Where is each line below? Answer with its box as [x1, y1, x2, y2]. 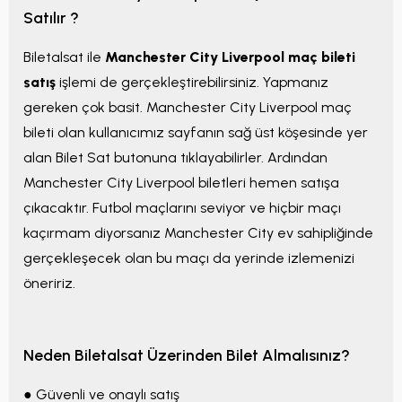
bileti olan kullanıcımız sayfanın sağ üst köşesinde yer [23, 124, 368, 142]
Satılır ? [23, 8, 79, 28]
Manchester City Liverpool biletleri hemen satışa [23, 174, 339, 192]
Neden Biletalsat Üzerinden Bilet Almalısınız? [23, 345, 350, 365]
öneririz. [23, 275, 83, 293]
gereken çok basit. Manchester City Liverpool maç [23, 99, 352, 117]
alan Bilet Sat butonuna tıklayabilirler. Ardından [23, 149, 328, 167]
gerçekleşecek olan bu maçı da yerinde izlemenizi [23, 249, 354, 267]
